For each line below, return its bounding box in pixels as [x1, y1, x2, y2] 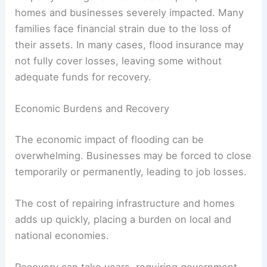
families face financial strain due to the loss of [15, 23, 232, 35]
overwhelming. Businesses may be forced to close [15, 149, 252, 162]
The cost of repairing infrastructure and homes [15, 197, 235, 210]
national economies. [15, 229, 110, 242]
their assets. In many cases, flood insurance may [15, 39, 244, 51]
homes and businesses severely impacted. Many [15, 7, 244, 19]
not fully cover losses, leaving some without [15, 55, 222, 67]
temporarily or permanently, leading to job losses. [15, 165, 247, 178]
